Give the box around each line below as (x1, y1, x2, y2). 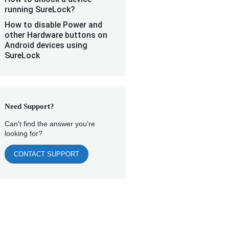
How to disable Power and (5, 20, 102, 30)
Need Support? (5, 102, 54, 110)
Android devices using (5, 40, 87, 50)
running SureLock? (5, 5, 75, 14)
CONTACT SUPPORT (14, 150, 79, 158)
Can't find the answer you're (5, 120, 95, 128)
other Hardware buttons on (5, 30, 107, 40)
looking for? (5, 129, 42, 138)
